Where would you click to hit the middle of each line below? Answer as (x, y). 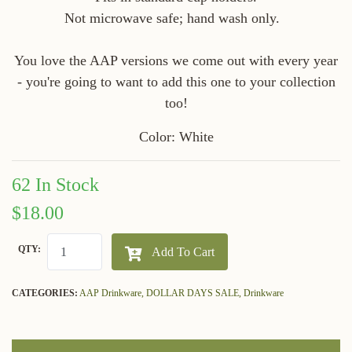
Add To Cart (183, 251)
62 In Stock (55, 185)
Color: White (176, 137)
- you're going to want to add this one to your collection (176, 82)
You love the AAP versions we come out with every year (176, 61)
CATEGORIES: (45, 293)
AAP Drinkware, (113, 293)
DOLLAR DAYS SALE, (195, 293)
